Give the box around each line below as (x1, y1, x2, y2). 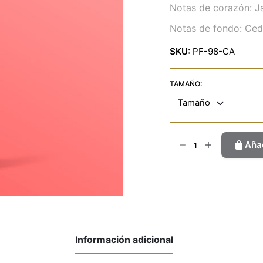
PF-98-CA (193, 45, 235, 57)
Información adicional (75, 234, 173, 245)
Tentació (169, 147, 207, 160)
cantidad (169, 162, 208, 174)
